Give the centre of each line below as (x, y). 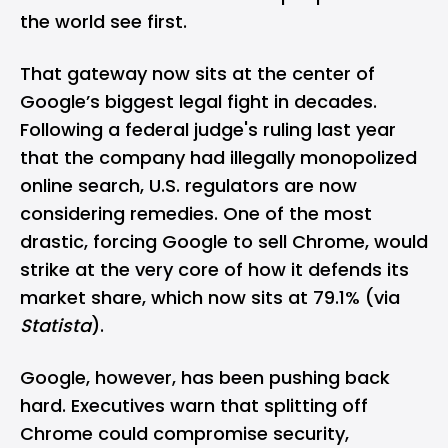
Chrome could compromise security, (184, 433)
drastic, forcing (91, 241)
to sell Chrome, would (328, 241)
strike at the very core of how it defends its (214, 269)
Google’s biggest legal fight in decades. (198, 101)
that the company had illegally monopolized (218, 157)
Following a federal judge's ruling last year (208, 129)
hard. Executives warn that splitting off (194, 405)
